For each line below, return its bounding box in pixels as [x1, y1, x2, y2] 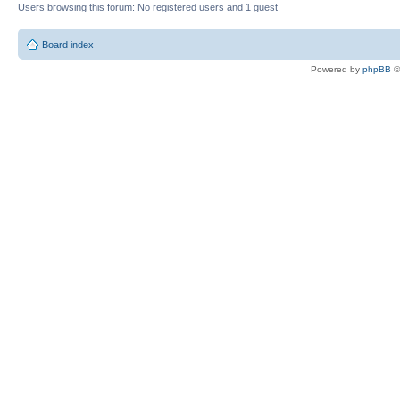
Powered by [311, 63, 362, 74]
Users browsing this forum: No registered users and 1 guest [18, 2, 278, 12]
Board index [42, 38, 94, 50]
